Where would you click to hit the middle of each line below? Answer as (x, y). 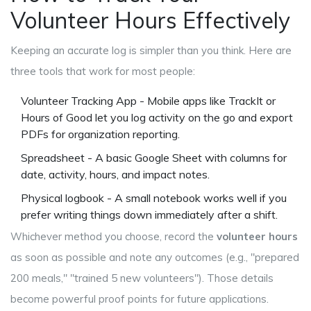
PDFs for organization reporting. (100, 134)
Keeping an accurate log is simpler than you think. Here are (151, 51)
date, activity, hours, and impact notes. (115, 175)
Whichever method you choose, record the (114, 237)
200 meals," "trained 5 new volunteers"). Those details (142, 278)
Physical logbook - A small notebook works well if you (154, 198)
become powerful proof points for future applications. (140, 299)
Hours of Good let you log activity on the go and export (157, 118)
